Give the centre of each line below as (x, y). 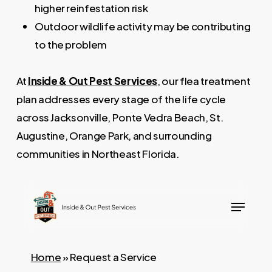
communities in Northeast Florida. (98, 154)
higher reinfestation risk (91, 8)
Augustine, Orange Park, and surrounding (114, 136)
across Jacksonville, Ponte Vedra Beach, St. (120, 117)
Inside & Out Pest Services (93, 81)
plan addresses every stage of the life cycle (121, 99)
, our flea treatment (204, 81)
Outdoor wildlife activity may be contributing (142, 26)
